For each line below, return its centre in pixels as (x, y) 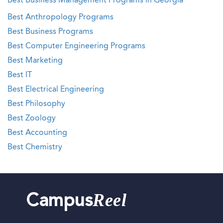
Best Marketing (35, 61)
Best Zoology (32, 118)
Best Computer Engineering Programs (76, 46)
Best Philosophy (36, 104)
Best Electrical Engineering (56, 90)
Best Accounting (37, 133)
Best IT (20, 75)
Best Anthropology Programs (60, 17)
